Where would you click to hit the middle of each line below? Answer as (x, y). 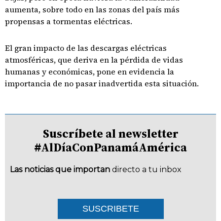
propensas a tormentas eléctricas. (69, 21)
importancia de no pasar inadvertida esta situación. (102, 83)
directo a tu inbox (147, 169)
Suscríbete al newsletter (110, 133)
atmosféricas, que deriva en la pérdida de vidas (94, 60)
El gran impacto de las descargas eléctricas (86, 48)
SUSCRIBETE (110, 209)
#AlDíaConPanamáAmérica (110, 147)
